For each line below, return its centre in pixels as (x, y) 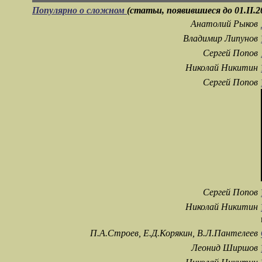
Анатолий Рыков (224, 24)
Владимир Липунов (220, 39)
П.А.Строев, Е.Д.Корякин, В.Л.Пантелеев (174, 233)
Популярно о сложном (80, 11)
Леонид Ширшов (225, 248)
